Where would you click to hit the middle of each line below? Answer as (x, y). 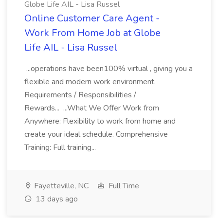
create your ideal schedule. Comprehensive (96, 134)
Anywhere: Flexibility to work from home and (100, 121)
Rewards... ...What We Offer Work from (92, 108)
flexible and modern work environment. (90, 82)
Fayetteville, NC (60, 186)
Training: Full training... (61, 147)
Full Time (123, 186)
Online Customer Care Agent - (92, 18)
